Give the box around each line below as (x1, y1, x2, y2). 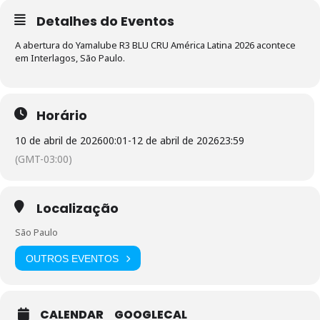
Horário (36, 106, 87, 125)
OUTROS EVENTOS (26, 252, 119, 264)
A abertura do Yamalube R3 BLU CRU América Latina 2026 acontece (15, 39, 296, 52)
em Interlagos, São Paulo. (15, 51, 125, 65)
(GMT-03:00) (15, 152, 72, 166)
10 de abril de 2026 (15, 134, 103, 148)
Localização (36, 199, 119, 218)
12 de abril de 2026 (131, 134, 219, 148)
